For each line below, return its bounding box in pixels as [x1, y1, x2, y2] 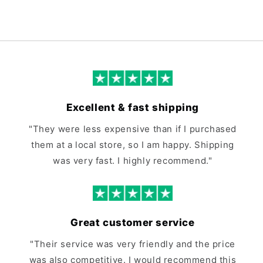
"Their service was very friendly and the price [30, 238, 235, 249]
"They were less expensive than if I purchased [28, 123, 237, 134]
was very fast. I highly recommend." [53, 154, 213, 166]
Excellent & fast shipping [66, 101, 199, 113]
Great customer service [70, 216, 195, 228]
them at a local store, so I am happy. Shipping [31, 139, 234, 150]
